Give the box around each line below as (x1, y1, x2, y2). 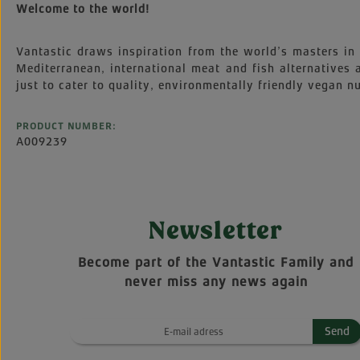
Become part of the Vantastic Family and (78, 255, 354, 270)
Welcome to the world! (16, 2, 149, 15)
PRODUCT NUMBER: (16, 121, 116, 132)
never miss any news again (124, 274, 308, 289)
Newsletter (149, 215, 284, 246)
